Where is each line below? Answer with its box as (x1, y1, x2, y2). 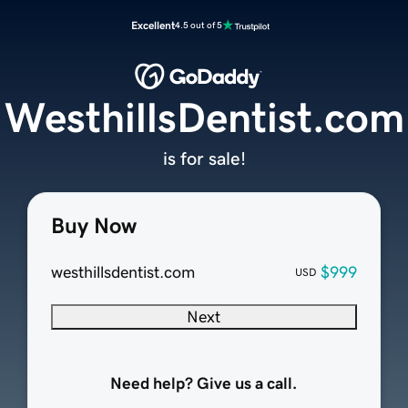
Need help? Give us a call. (110, 375, 298, 393)
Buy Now (50, 215, 137, 238)
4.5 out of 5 (175, 20, 222, 30)
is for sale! (162, 149, 246, 168)
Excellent (131, 20, 175, 31)
